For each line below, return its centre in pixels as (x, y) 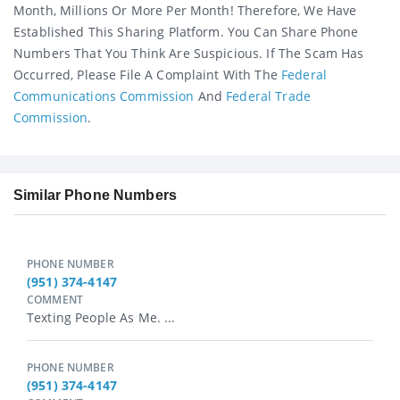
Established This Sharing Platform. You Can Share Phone (186, 31)
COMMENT (55, 300)
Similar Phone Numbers (95, 196)
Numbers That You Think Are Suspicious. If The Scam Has (189, 53)
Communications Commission (104, 96)
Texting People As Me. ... (101, 318)
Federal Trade (269, 96)
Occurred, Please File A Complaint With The (148, 74)
